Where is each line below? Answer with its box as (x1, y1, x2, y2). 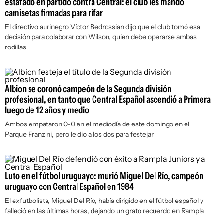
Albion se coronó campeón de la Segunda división (5, 83, 171, 94)
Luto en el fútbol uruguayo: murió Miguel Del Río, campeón (5, 170, 203, 182)
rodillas (5, 43, 26, 51)
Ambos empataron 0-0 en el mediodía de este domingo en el (5, 120, 189, 128)
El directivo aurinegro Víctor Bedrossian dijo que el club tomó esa (5, 22, 200, 31)
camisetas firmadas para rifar (5, 7, 103, 18)
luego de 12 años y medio (5, 104, 89, 116)
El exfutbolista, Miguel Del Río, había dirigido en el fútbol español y (5, 196, 203, 205)
